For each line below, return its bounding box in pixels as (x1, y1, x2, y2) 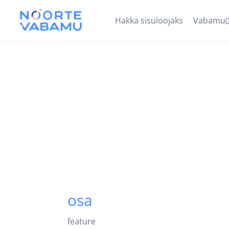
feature (67, 216, 96, 227)
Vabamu (193, 15, 225, 26)
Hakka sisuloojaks (115, 15, 183, 26)
